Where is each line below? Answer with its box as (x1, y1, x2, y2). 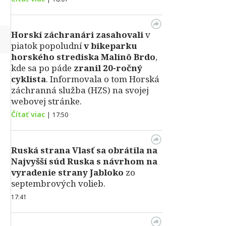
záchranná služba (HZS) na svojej (11, 84, 149, 96)
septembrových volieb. (11, 178, 105, 189)
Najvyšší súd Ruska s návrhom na (11, 155, 157, 167)
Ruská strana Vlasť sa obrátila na (11, 144, 157, 156)
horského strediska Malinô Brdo (11, 51, 155, 63)
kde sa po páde (11, 62, 72, 74)
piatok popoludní (11, 40, 84, 51)
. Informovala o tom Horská (46, 73, 159, 85)
